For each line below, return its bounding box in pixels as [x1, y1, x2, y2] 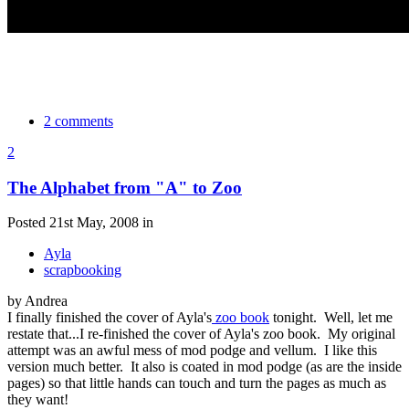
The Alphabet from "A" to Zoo [7, 177, 242, 197]
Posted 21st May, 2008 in [7, 215, 153, 231]
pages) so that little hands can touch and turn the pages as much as [7, 375, 386, 392]
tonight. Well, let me [269, 309, 393, 326]
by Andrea [7, 293, 68, 309]
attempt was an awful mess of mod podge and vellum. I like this [7, 342, 377, 359]
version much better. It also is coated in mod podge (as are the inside [7, 359, 402, 375]
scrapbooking [44, 262, 121, 278]
